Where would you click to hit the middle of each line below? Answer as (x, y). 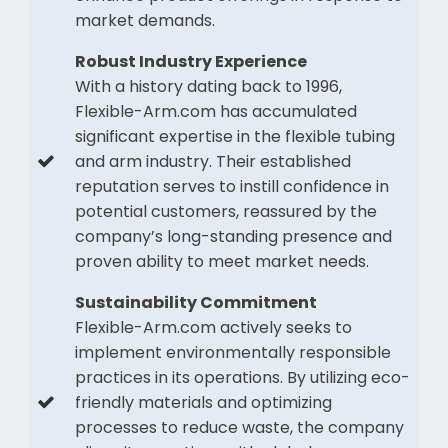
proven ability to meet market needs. (221, 261)
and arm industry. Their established (212, 161)
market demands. (144, 20)
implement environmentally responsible (232, 352)
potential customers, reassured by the (225, 211)
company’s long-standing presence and (233, 236)
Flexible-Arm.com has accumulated (215, 111)
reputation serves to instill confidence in (231, 186)
